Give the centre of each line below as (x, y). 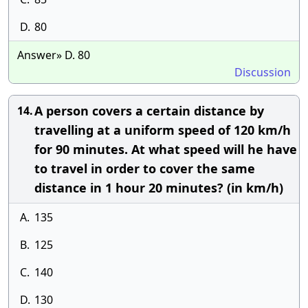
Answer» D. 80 (54, 55)
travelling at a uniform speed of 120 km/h (163, 130)
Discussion (263, 72)
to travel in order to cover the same (145, 168)
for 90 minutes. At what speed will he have (166, 149)
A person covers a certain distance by (149, 111)
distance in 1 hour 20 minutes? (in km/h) (159, 188)
